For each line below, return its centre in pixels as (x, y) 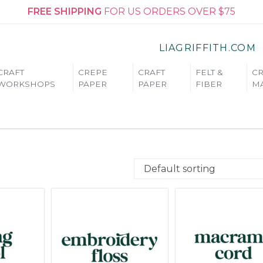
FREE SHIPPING (65, 11)
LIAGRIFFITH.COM (207, 48)
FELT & (210, 72)
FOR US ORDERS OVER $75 (168, 11)
